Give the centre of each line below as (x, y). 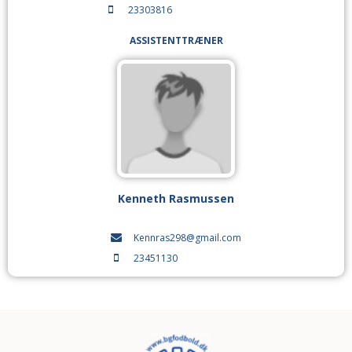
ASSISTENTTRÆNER (176, 40)
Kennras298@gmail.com (187, 238)
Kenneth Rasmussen (176, 198)
